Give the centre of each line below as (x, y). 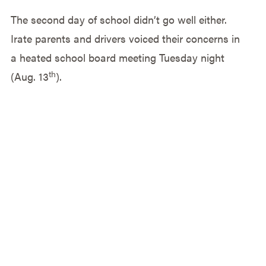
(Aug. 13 (29, 77)
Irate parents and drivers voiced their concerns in (125, 39)
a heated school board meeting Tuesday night (117, 58)
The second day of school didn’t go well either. (118, 20)
